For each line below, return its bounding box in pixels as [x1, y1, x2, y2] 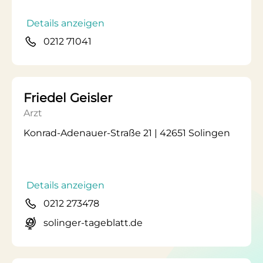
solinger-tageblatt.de [43, 217, 143, 228]
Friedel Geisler [23, 90, 112, 105]
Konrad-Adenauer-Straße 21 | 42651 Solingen [23, 127, 230, 139]
